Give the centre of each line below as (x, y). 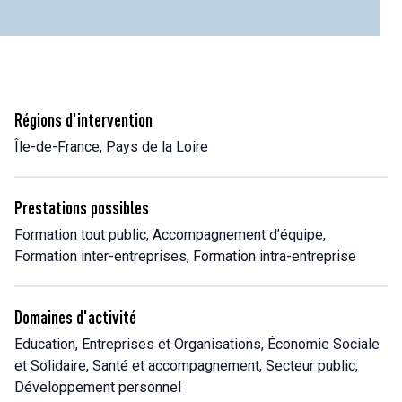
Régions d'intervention (83, 120)
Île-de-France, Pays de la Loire (111, 147)
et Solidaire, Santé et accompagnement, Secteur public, (186, 366)
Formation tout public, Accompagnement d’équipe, (170, 235)
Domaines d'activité (75, 317)
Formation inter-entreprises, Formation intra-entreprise (185, 256)
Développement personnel (98, 387)
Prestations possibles (82, 208)
